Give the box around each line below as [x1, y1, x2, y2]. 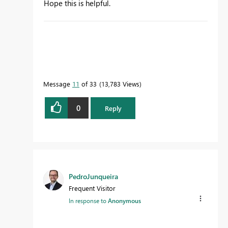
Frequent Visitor [69, 183, 116, 192]
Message [43, 79, 72, 89]
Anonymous [108, 196, 141, 205]
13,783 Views [101, 79, 139, 89]
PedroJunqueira [69, 171, 118, 181]
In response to [69, 196, 108, 205]
